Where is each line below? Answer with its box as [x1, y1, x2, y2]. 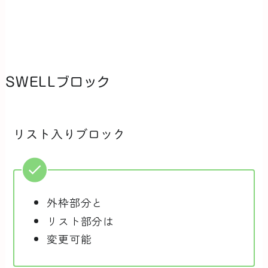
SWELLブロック [5, 75, 111, 89]
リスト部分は [47, 212, 114, 229]
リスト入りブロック [13, 129, 126, 141]
